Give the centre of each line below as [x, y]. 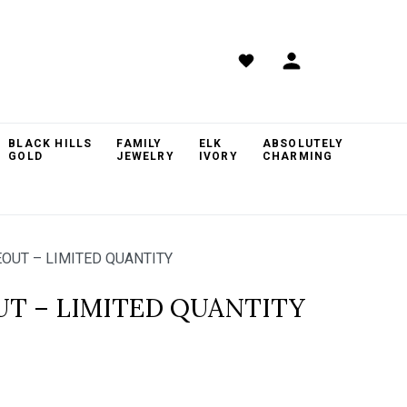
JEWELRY [145, 156]
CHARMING [298, 156]
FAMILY [139, 144]
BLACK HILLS [50, 144]
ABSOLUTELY [303, 144]
